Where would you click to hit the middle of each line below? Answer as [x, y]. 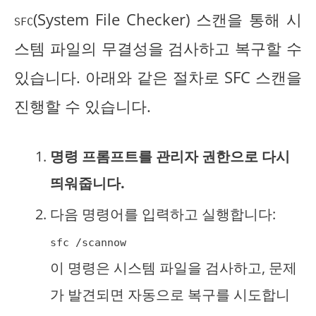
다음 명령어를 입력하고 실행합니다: [163, 214]
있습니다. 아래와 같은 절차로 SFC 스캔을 [158, 77]
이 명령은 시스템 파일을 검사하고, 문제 [174, 267]
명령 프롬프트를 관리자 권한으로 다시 [170, 156]
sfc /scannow [88, 242]
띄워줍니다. [87, 183]
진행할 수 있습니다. [83, 106]
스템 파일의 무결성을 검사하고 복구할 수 [158, 48]
